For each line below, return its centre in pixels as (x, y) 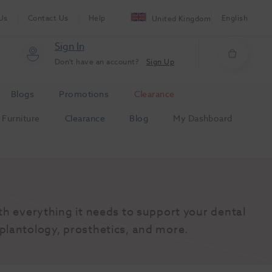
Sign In (69, 47)
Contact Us (48, 18)
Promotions (84, 94)
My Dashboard (203, 119)
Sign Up (160, 62)
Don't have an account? (98, 62)
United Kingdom (181, 18)
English (234, 18)
